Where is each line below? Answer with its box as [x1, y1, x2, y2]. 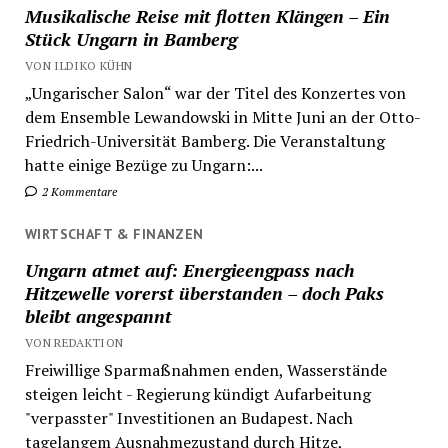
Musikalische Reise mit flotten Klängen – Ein [24, 3, 390, 28]
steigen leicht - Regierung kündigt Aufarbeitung [24, 382, 371, 405]
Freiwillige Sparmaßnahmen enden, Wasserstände [24, 358, 387, 381]
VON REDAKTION [24, 334, 124, 350]
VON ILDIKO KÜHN [24, 57, 133, 73]
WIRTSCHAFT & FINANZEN [24, 224, 204, 243]
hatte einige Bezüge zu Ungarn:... [24, 153, 263, 176]
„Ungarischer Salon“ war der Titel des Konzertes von [24, 81, 406, 104]
